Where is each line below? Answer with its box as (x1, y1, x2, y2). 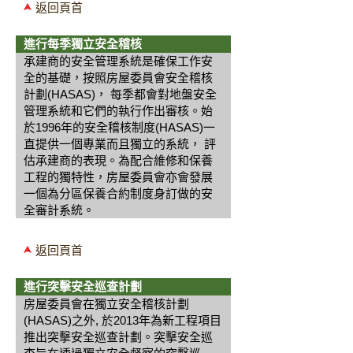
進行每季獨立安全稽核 (24, 37, 142, 50)
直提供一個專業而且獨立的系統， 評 (24, 137, 216, 150)
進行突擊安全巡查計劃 (24, 280, 142, 293)
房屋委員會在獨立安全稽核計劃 (24, 297, 189, 310)
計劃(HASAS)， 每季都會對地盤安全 (24, 87, 217, 101)
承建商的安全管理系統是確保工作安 (24, 54, 213, 68)
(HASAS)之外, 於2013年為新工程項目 (24, 314, 221, 327)
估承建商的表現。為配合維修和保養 (24, 154, 213, 167)
